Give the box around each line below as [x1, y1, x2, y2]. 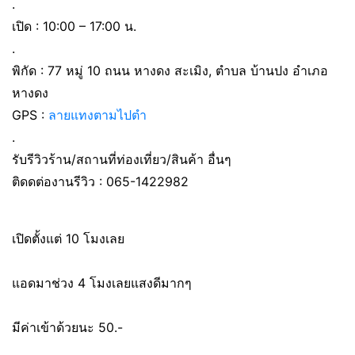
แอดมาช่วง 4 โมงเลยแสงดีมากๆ [12, 275, 192, 291]
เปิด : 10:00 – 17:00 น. [12, 18, 136, 34]
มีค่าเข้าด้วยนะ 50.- [12, 319, 123, 335]
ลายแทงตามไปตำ [48, 107, 147, 123]
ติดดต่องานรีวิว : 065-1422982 [12, 174, 189, 189]
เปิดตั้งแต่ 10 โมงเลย [12, 231, 124, 246]
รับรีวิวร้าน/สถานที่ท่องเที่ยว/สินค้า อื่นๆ [12, 151, 231, 167]
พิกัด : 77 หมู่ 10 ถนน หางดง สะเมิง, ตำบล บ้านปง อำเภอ [12, 63, 328, 78]
